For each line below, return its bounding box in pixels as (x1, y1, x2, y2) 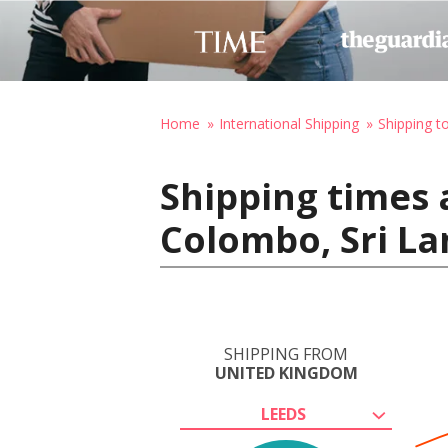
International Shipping (219, 114, 359, 133)
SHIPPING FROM (224, 343, 348, 365)
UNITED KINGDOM (214, 362, 358, 384)
